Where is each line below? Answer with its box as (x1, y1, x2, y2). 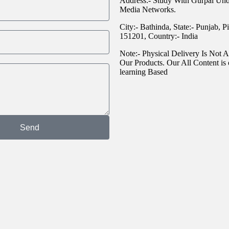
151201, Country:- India (120, 32, 198, 40)
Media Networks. (120, 5, 176, 14)
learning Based (120, 67, 168, 76)
